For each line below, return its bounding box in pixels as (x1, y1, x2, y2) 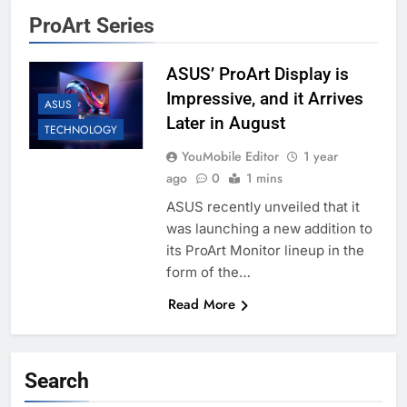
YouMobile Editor (181, 147, 279, 166)
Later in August (165, 113, 285, 134)
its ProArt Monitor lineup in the (165, 242, 364, 260)
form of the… (165, 263, 251, 282)
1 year (303, 147, 338, 166)
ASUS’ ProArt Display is (165, 64, 349, 85)
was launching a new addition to (165, 220, 372, 238)
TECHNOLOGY (45, 122, 117, 139)
